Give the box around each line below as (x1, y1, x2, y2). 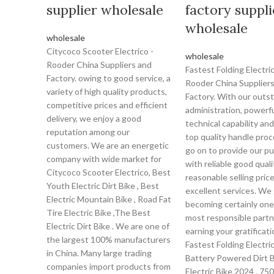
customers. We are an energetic (46, 140, 169, 150)
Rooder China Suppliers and (46, 59, 152, 70)
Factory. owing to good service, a (46, 73, 171, 83)
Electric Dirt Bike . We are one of (46, 221, 169, 231)
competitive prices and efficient (46, 100, 168, 110)
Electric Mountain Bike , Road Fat (46, 194, 171, 204)
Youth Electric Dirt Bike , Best (46, 180, 159, 191)
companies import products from (46, 261, 171, 272)
